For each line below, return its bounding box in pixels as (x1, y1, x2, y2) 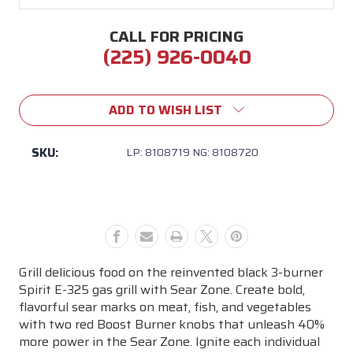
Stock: (19, 89, 58, 110)
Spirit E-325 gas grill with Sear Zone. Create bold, (19, 279, 305, 299)
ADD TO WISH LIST (109, 99, 222, 120)
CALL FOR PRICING (110, 23, 243, 49)
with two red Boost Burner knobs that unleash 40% (19, 314, 325, 334)
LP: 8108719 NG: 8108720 (126, 143, 258, 161)
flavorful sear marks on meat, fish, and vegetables (19, 296, 311, 317)
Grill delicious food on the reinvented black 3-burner (19, 262, 323, 282)
